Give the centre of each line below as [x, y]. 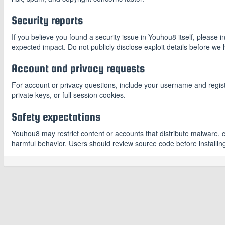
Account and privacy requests [78, 68]
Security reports [47, 20]
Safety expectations [56, 117]
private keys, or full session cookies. [69, 95]
